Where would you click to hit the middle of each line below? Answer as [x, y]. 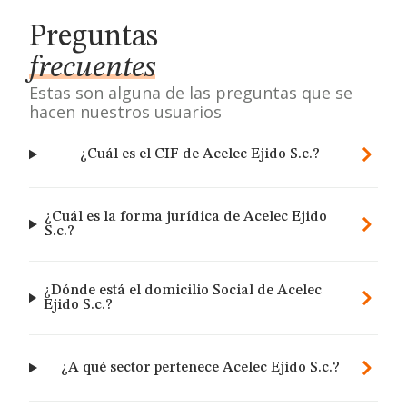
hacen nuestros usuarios [125, 112]
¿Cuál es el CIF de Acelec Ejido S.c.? [200, 154]
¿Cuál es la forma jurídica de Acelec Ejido [185, 217]
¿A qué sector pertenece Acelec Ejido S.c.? [200, 368]
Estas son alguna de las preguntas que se [191, 93]
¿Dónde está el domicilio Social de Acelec [182, 291]
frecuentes [92, 68]
